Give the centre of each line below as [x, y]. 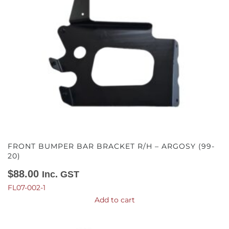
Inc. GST [61, 174]
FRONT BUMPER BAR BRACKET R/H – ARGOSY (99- [111, 146]
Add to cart [114, 200]
